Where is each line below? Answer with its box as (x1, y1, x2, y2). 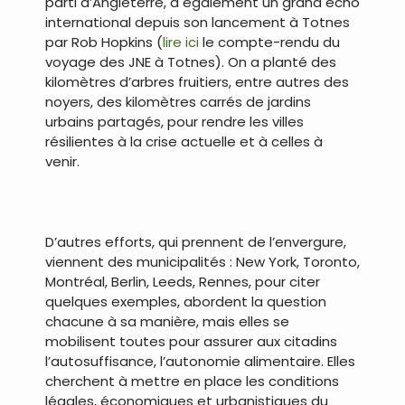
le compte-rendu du (199, 32, 340, 52)
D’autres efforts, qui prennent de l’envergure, (45, 231, 346, 251)
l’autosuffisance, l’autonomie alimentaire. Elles (45, 351, 355, 371)
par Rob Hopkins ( (45, 32, 163, 52)
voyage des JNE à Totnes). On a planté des (45, 52, 336, 71)
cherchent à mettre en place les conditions (45, 371, 339, 391)
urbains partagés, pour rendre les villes (45, 111, 304, 131)
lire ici (163, 32, 199, 52)
